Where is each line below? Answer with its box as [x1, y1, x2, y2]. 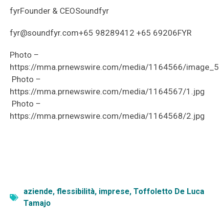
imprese [99, 187, 130, 196]
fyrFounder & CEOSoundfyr [10, 6, 111, 16]
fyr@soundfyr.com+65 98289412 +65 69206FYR [10, 28, 194, 38]
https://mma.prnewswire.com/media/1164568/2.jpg [10, 111, 207, 121]
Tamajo [23, 198, 51, 208]
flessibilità [57, 187, 95, 196]
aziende [23, 187, 53, 196]
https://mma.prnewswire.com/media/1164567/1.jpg [10, 87, 205, 96]
